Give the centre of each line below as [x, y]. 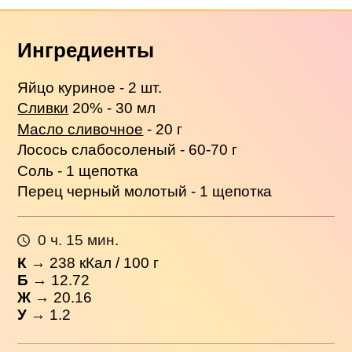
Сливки [43, 108]
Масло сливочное [81, 129]
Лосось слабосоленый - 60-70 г [128, 150]
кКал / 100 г [117, 262]
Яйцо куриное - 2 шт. [90, 87]
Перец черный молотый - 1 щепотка [145, 191]
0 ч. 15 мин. [78, 240]
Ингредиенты [86, 51]
